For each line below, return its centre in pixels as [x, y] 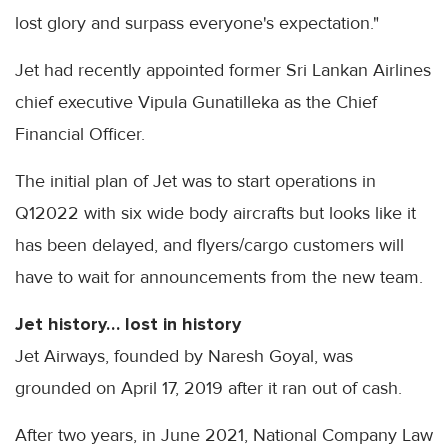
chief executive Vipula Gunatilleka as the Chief [196, 101]
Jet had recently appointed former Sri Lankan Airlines [223, 69]
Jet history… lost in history [128, 323]
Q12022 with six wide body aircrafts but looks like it [215, 212]
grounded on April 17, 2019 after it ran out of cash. [208, 387]
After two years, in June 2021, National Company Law [224, 434]
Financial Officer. [80, 133]
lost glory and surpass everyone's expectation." [197, 22]
